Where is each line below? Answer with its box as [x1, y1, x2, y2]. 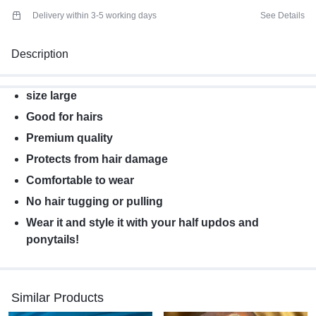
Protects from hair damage [25, 153, 168, 166]
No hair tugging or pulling [25, 195, 163, 208]
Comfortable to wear [25, 174, 134, 187]
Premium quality [25, 132, 113, 145]
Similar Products [11, 291, 104, 305]
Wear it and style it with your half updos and [25, 217, 259, 229]
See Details [260, 11, 305, 21]
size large [25, 90, 77, 102]
